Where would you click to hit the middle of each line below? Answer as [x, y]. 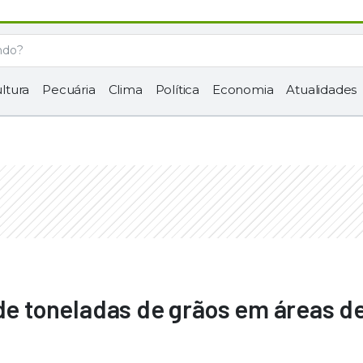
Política [177, 90]
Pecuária [69, 90]
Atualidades [322, 90]
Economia [243, 90]
